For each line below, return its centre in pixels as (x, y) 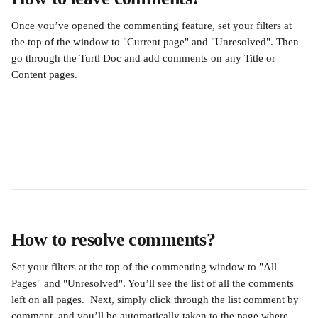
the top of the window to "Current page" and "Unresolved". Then (157, 42)
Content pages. (44, 75)
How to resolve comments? (114, 240)
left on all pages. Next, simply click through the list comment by (157, 300)
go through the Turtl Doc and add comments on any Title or (145, 58)
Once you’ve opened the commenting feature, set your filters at (153, 26)
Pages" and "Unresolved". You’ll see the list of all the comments (154, 283)
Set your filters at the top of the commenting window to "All (146, 267)
